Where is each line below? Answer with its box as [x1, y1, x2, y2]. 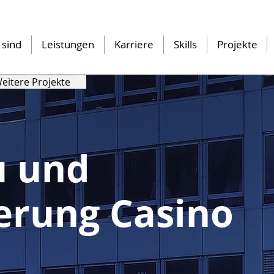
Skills [174, 37, 197, 51]
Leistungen [42, 37, 94, 51]
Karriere [114, 37, 154, 51]
